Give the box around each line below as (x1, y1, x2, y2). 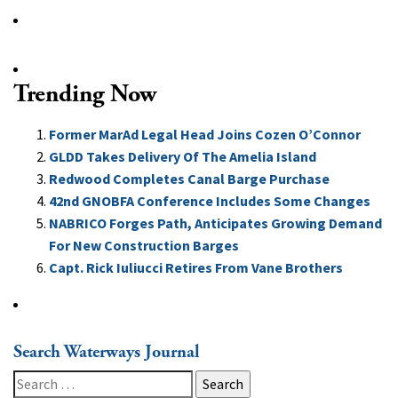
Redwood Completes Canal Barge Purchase (49, 170, 330, 187)
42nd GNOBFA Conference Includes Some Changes (49, 192, 370, 210)
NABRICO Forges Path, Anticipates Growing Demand (49, 214, 382, 232)
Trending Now (13, 78, 156, 110)
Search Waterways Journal (13, 341, 200, 363)
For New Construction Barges (49, 236, 239, 254)
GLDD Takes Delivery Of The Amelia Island (49, 147, 316, 165)
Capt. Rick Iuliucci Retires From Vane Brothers (49, 259, 343, 276)
